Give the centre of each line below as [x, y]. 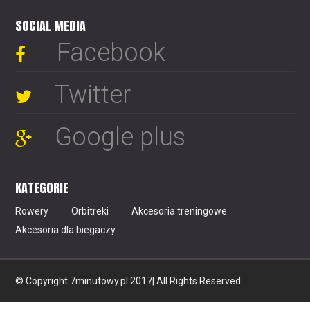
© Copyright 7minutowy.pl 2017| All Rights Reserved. [129, 281]
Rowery [32, 211]
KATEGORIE [42, 188]
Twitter [93, 94]
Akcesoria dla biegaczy [66, 229]
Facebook [111, 52]
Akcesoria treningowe [180, 211]
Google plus [120, 137]
